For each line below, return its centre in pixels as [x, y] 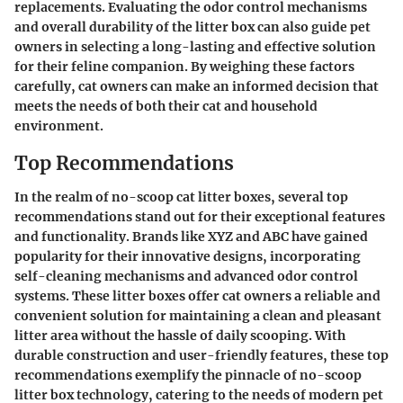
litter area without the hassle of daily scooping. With [180, 336]
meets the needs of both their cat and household [166, 106]
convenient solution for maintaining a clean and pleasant [198, 316]
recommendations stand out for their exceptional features [200, 217]
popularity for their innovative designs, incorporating [188, 256]
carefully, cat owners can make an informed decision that [197, 86]
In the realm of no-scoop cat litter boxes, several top [181, 197]
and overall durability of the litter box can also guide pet [193, 27]
